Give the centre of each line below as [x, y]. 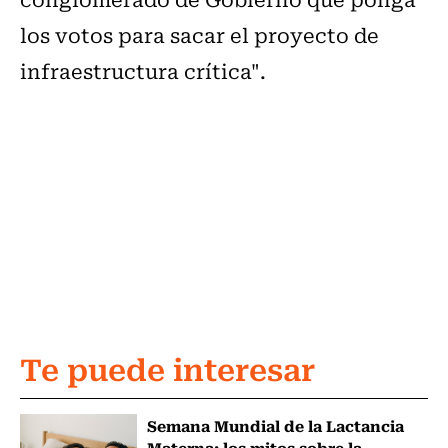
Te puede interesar [167, 368]
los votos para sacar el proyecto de [199, 35]
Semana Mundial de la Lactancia [275, 425]
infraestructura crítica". [143, 71]
